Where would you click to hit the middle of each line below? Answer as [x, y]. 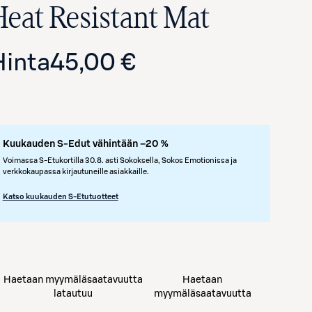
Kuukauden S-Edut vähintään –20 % [85, 144]
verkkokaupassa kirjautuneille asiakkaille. [76, 172]
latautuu [73, 294]
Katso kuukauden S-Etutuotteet [60, 197]
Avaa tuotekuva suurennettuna [249, 184]
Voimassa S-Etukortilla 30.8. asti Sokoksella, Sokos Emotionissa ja [119, 161]
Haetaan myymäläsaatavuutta [73, 280]
